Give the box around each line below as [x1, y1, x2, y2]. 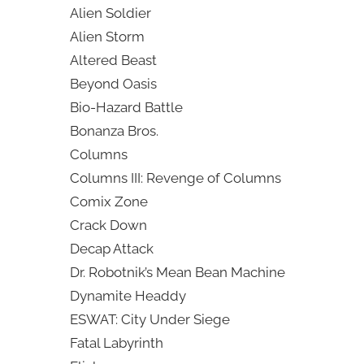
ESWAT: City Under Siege [69, 311, 230, 328]
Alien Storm [69, 28, 145, 45]
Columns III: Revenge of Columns [69, 170, 281, 187]
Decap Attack [69, 240, 154, 258]
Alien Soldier [69, 5, 151, 22]
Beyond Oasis [69, 76, 157, 93]
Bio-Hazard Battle [69, 99, 183, 116]
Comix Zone [69, 193, 148, 210]
